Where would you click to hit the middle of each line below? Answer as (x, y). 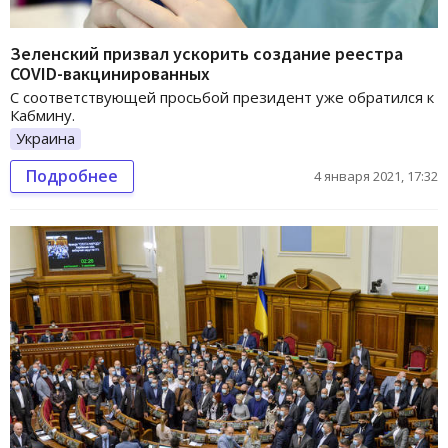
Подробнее (72, 175)
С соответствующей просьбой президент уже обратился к (222, 96)
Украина (45, 137)
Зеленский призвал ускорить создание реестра (206, 53)
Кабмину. (42, 114)
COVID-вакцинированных (110, 73)
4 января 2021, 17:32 (376, 175)
